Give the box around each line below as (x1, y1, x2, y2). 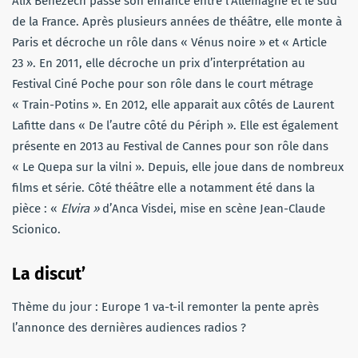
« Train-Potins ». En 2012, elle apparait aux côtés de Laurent (12, 97, 334, 113)
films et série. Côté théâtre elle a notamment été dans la (12, 181, 315, 196)
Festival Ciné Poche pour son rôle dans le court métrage (12, 77, 313, 92)
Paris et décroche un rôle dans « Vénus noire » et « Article (12, 35, 327, 50)
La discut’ (12, 264, 86, 285)
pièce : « (12, 201, 61, 217)
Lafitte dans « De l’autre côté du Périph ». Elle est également (12, 118, 338, 133)
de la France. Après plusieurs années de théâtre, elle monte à (12, 14, 342, 30)
